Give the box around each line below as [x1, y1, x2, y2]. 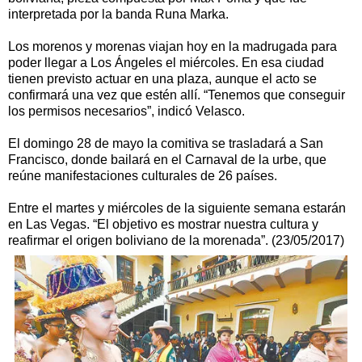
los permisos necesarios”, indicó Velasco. [8, 103, 245, 118]
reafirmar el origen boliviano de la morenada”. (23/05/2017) [8, 233, 344, 247]
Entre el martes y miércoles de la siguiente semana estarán [8, 200, 346, 215]
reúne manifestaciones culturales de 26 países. [8, 168, 277, 183]
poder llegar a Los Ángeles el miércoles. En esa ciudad [8, 55, 324, 69]
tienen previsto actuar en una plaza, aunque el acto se [8, 71, 317, 86]
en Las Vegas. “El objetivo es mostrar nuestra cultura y [8, 217, 318, 231]
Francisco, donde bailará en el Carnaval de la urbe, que [8, 152, 326, 166]
